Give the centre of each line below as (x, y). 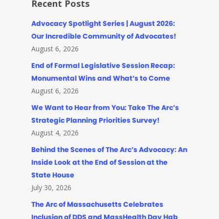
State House (53, 175)
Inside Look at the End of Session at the (99, 162)
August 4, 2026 (55, 133)
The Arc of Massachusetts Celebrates (97, 204)
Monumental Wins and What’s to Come (101, 78)
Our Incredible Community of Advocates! (104, 36)
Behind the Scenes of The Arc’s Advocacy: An (109, 150)
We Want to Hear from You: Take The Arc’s (105, 108)
